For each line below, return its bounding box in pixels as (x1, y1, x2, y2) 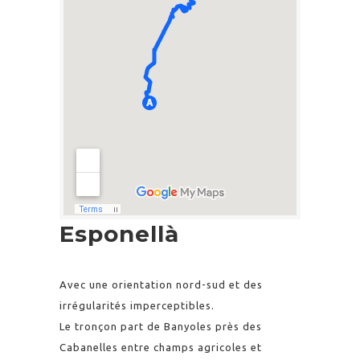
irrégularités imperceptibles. (59, 300, 215, 311)
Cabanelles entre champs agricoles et (59, 342, 262, 353)
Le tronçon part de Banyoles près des (59, 321, 262, 332)
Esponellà (59, 220, 179, 247)
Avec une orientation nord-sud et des (59, 279, 263, 290)
